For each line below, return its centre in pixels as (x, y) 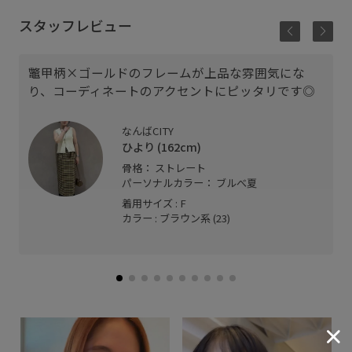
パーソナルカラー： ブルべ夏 (190, 183)
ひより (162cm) (162, 147)
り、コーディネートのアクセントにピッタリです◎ (171, 90)
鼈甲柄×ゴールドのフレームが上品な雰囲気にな (166, 72)
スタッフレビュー (75, 25)
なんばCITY (148, 131)
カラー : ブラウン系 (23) (176, 218)
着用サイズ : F (154, 203)
